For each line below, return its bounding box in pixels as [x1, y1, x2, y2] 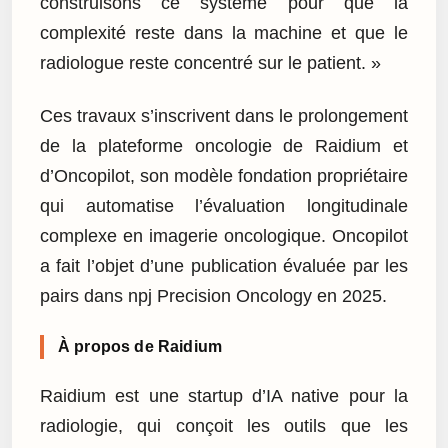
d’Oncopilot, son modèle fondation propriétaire [40, 165, 408, 186]
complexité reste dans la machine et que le [40, 23, 408, 44]
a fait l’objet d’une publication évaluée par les [40, 255, 408, 276]
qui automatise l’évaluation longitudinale [40, 195, 408, 216]
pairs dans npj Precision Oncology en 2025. [40, 285, 387, 306]
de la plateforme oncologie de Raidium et [40, 135, 408, 156]
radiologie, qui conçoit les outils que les [40, 416, 408, 437]
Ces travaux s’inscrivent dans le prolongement [40, 105, 408, 126]
